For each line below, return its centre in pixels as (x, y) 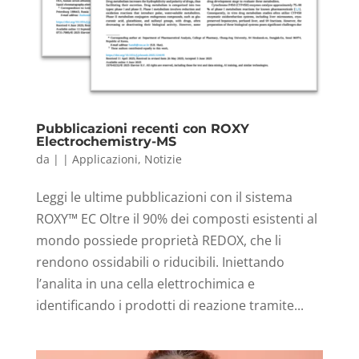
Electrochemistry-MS (106, 142)
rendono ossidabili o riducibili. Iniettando (160, 262)
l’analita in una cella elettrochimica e (145, 284)
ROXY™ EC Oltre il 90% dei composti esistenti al (176, 219)
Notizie (163, 159)
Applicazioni (105, 159)
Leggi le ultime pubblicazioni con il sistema (164, 198)
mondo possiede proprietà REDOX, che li (158, 241)
